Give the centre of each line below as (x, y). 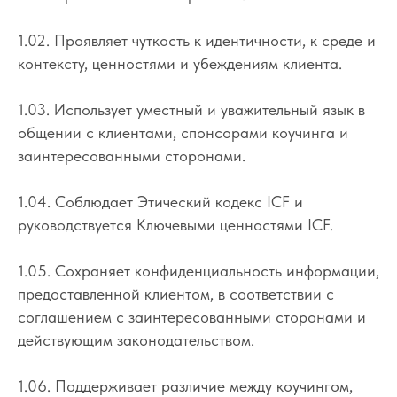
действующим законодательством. (136, 339)
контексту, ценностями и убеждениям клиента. (180, 63)
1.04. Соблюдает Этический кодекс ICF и (160, 201)
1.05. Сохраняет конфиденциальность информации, (198, 270)
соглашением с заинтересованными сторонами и (192, 316)
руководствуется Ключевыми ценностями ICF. (175, 224)
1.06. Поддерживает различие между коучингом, (185, 385)
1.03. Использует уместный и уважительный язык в (191, 109)
